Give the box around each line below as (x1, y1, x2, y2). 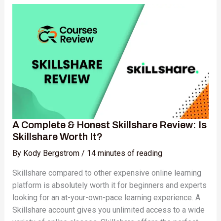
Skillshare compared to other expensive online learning (12, 168, 201, 178)
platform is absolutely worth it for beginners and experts (12, 180, 207, 190)
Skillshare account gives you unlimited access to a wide (12, 205, 205, 215)
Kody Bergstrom (23, 148, 81, 158)
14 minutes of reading (86, 148, 162, 158)
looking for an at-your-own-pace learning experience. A (12, 192, 200, 202)
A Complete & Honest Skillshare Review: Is (12, 119, 207, 130)
